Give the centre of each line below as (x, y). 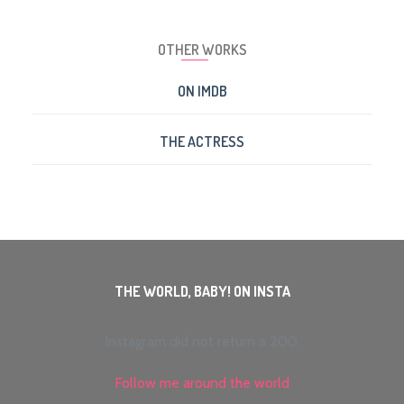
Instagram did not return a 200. (202, 342)
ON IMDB (202, 92)
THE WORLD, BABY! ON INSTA (202, 292)
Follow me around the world (202, 383)
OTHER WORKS (202, 50)
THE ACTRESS (202, 142)
